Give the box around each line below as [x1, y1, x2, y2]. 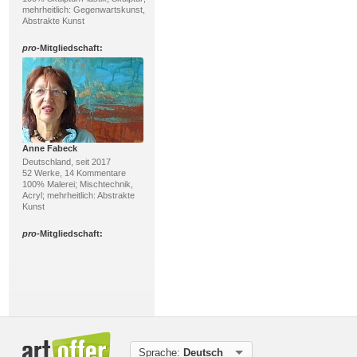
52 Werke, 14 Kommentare [22, 168, 126, 178]
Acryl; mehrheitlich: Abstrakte [22, 190, 135, 200]
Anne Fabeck [22, 143, 77, 153]
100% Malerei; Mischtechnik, [22, 179, 133, 189]
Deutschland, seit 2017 [22, 157, 111, 167]
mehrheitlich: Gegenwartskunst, [22, 5, 145, 14]
